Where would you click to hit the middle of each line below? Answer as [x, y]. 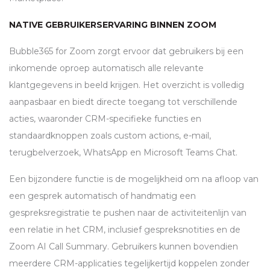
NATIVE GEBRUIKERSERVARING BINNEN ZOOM [113, 25]
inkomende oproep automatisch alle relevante [106, 68]
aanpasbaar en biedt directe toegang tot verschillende [123, 102]
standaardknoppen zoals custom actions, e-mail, [110, 136]
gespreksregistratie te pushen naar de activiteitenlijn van [128, 213]
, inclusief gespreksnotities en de [172, 230]
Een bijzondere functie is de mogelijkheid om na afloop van [134, 179]
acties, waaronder [47, 119]
